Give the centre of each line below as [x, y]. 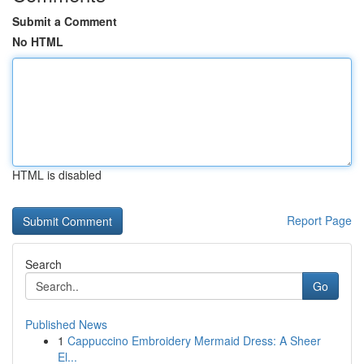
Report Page [319, 220]
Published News [66, 324]
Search [43, 264]
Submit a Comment [65, 21]
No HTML [38, 41]
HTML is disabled [57, 175]
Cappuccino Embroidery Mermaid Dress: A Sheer [194, 340]
